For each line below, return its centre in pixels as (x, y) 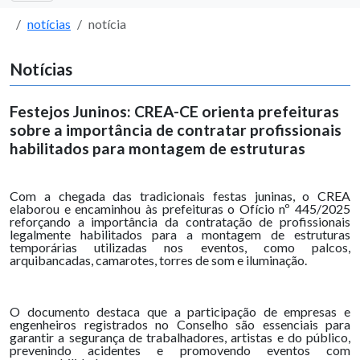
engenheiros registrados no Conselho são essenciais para (180, 324)
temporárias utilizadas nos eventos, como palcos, (180, 247)
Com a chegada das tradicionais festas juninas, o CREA (180, 196)
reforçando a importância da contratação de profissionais (180, 221)
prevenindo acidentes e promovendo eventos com (180, 350)
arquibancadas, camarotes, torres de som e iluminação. (158, 260)
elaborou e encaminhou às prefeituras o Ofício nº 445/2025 (180, 209)
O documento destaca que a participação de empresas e (180, 311)
